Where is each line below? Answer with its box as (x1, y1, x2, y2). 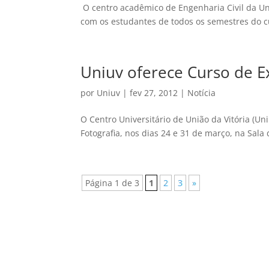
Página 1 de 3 (85, 177, 140, 189)
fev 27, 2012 (130, 87, 178, 98)
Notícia (187, 87, 216, 98)
